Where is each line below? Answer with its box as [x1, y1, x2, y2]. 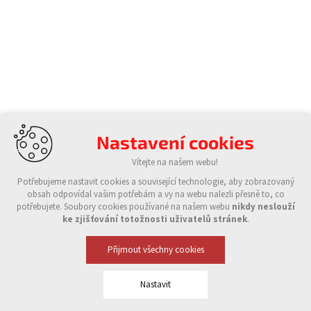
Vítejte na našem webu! [132, 156, 219, 168]
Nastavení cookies [96, 131, 254, 153]
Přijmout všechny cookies [107, 244, 204, 255]
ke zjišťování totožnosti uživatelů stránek [62, 213, 247, 225]
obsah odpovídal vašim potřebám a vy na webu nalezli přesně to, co [26, 188, 285, 200]
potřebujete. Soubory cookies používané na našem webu [16, 201, 232, 212]
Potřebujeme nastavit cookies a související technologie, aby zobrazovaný [17, 176, 294, 187]
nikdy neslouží [231, 201, 295, 212]
